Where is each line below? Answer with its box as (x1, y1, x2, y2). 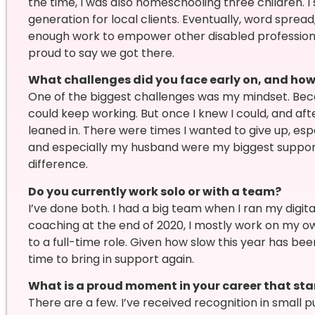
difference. (27, 156, 88, 173)
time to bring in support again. (27, 250, 194, 267)
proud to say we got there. (27, 44, 174, 61)
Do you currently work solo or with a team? (27, 183, 281, 200)
